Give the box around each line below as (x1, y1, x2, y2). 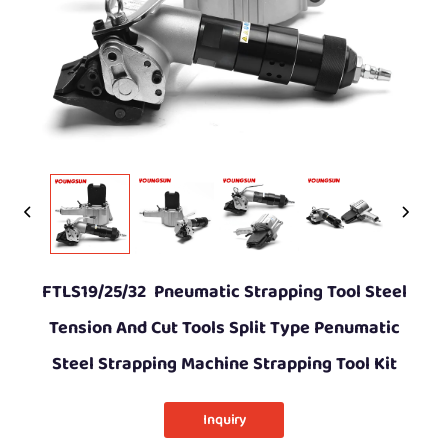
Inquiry (202, 408, 246, 431)
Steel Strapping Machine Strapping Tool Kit (51, 349, 397, 378)
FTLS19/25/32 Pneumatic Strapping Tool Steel (41, 277, 407, 306)
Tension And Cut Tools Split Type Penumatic (48, 313, 400, 342)
